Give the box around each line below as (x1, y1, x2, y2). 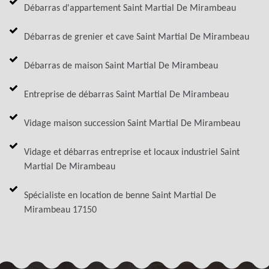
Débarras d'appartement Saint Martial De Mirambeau (24, 3, 236, 13)
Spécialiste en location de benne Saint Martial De (24, 190, 216, 201)
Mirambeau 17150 (24, 205, 97, 215)
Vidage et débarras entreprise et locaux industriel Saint (24, 147, 240, 157)
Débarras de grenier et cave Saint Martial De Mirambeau (24, 32, 249, 42)
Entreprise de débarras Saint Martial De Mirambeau (24, 89, 229, 100)
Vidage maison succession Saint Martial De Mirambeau (24, 118, 240, 128)
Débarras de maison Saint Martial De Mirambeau (24, 61, 218, 71)
